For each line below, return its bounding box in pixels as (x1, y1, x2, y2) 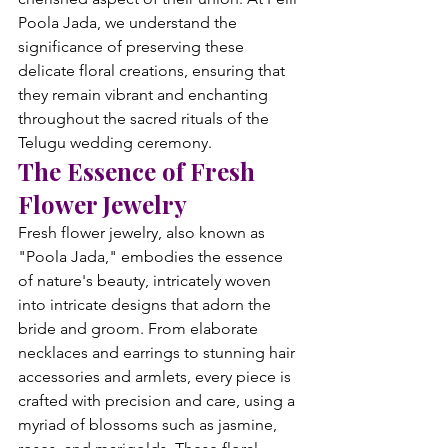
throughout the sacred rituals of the (18, 109, 273, 128)
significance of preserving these (18, 37, 248, 56)
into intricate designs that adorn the (18, 295, 275, 314)
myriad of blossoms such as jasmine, (18, 415, 281, 434)
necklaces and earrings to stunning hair (18, 343, 299, 362)
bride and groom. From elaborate (18, 319, 262, 338)
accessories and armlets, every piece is (18, 367, 295, 386)
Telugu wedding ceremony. (18, 133, 212, 152)
